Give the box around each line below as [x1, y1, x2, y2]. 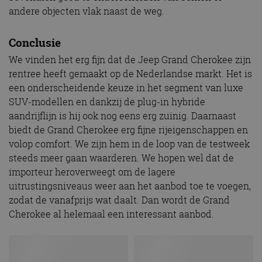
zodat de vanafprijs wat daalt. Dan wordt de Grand [9, 194, 230, 207]
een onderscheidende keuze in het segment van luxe [9, 81, 243, 95]
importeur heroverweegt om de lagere [9, 166, 175, 179]
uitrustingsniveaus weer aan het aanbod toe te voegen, [9, 180, 251, 193]
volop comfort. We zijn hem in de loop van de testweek [9, 137, 250, 151]
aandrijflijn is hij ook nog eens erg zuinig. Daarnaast [9, 109, 236, 123]
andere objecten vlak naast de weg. [9, 4, 164, 18]
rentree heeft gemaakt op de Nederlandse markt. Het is [9, 67, 252, 81]
